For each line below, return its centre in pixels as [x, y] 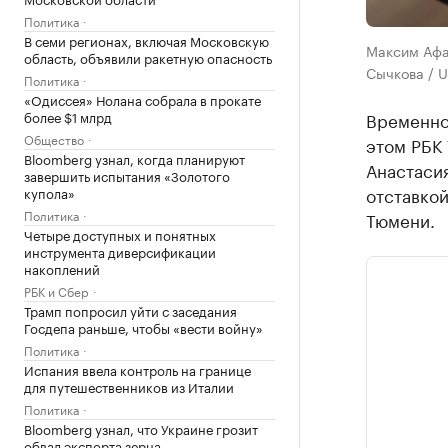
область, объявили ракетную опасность [148, 57]
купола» [49, 192]
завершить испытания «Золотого [127, 175]
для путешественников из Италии [129, 386]
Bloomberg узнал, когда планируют [134, 158]
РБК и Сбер [56, 290]
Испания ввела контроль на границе [137, 369]
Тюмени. [400, 219]
